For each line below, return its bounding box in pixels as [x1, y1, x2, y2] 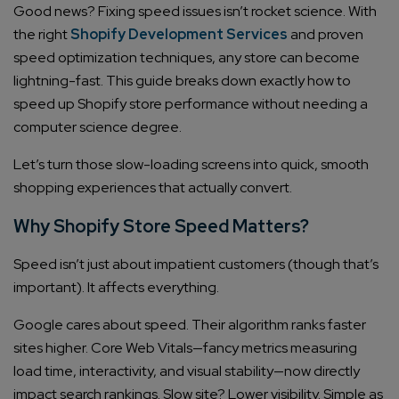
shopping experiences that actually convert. [13, 178, 292, 198]
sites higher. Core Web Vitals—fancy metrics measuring [13, 338, 357, 358]
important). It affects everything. [13, 278, 219, 297]
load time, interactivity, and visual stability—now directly [13, 362, 360, 381]
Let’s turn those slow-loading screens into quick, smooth [13, 155, 369, 175]
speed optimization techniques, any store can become [13, 48, 360, 68]
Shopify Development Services [70, 25, 288, 45]
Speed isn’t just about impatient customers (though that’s [13, 255, 379, 274]
